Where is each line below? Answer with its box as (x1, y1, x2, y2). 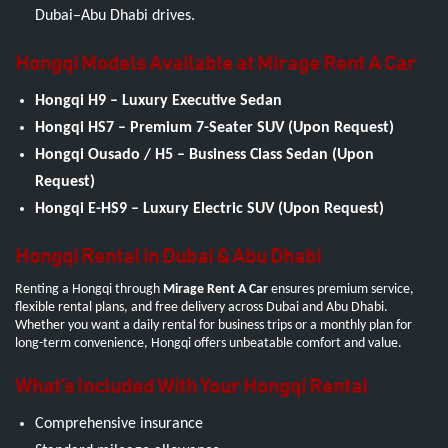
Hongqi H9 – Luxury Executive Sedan (35, 93, 282, 110)
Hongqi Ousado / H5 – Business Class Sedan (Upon (35, 147, 374, 164)
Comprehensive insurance (35, 416, 203, 433)
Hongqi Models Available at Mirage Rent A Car (15, 54, 416, 75)
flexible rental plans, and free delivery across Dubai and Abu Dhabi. (15, 300, 388, 316)
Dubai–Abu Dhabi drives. (35, 8, 195, 25)
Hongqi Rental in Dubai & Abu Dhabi (15, 247, 321, 268)
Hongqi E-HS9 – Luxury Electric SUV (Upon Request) (35, 201, 384, 218)
